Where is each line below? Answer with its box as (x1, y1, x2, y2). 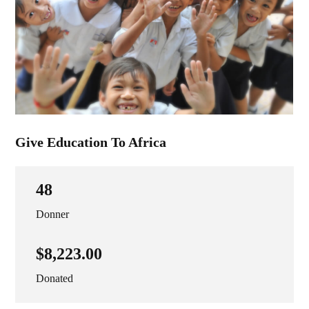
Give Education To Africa (15, 134, 167, 150)
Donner (36, 208, 70, 221)
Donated (36, 272, 74, 285)
